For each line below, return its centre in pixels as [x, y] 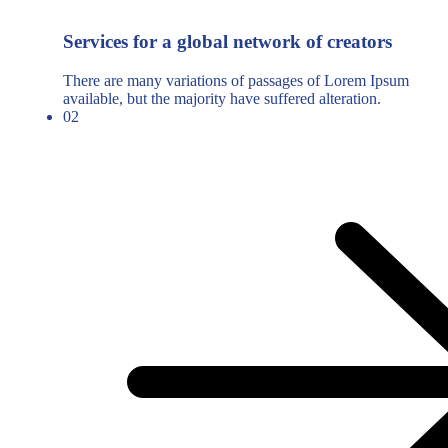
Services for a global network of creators [227, 42]
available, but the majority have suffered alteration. [222, 99]
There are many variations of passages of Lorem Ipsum [236, 81]
